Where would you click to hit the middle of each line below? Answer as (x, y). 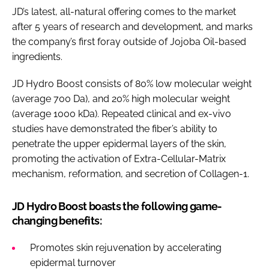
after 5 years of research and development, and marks (132, 26)
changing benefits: (60, 220)
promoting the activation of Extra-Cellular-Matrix (119, 159)
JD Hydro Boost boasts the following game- (117, 206)
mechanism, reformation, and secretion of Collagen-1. (131, 174)
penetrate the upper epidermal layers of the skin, (119, 144)
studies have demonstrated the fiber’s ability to (115, 128)
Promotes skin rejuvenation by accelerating (126, 247)
